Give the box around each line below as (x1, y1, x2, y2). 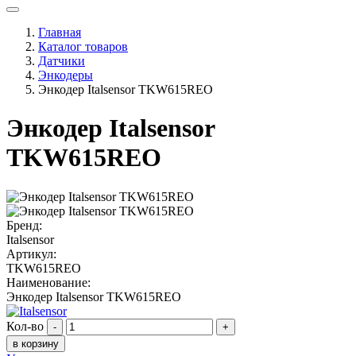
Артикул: (6, 246, 56, 261)
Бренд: (6, 218, 42, 232)
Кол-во (6, 319, 44, 333)
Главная (38, 25, 81, 39)
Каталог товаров (38, 39, 128, 53)
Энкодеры (38, 68, 93, 82)
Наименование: (6, 275, 91, 289)
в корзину (13, 337, 59, 350)
